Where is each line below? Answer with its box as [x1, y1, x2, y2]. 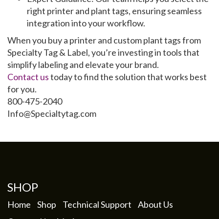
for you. [7, 84, 37, 95]
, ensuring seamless [129, 5, 202, 17]
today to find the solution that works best [49, 71, 207, 83]
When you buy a [7, 35, 69, 46]
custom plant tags [113, 35, 181, 46]
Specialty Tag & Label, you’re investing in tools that [7, 47, 199, 58]
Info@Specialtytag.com [7, 108, 96, 119]
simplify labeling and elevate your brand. [7, 59, 159, 70]
